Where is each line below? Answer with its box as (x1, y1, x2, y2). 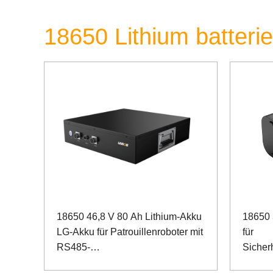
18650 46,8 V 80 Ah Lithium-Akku (57, 211, 202, 222)
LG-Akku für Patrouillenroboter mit (57, 226, 203, 237)
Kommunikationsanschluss (57, 257, 173, 268)
